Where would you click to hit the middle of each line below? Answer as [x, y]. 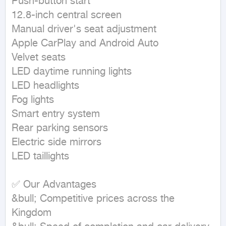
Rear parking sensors [60, 129]
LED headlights [45, 86]
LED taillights [40, 157]
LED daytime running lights [72, 72]
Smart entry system [56, 115]
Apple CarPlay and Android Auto [85, 44]
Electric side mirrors [56, 143]
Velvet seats [39, 58]
